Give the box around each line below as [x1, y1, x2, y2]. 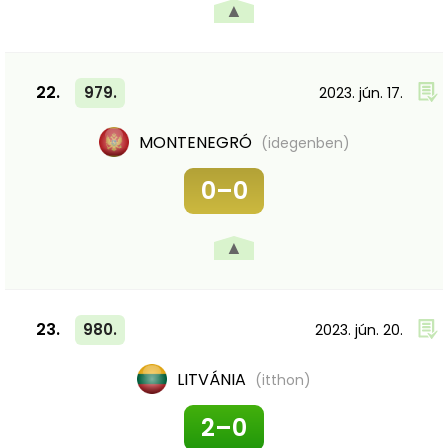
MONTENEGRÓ [138, 131, 256, 154]
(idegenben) [260, 133, 350, 153]
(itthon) [255, 370, 311, 390]
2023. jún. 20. [315, 320, 403, 340]
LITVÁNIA [177, 368, 250, 391]
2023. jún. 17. [319, 83, 403, 103]
